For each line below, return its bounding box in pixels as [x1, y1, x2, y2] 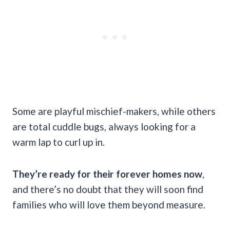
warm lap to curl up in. [12, 136, 105, 148]
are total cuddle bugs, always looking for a [12, 120, 196, 132]
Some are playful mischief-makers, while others [12, 105, 216, 117]
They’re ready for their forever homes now [12, 167, 202, 180]
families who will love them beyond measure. [12, 198, 205, 210]
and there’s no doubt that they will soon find [12, 183, 203, 195]
